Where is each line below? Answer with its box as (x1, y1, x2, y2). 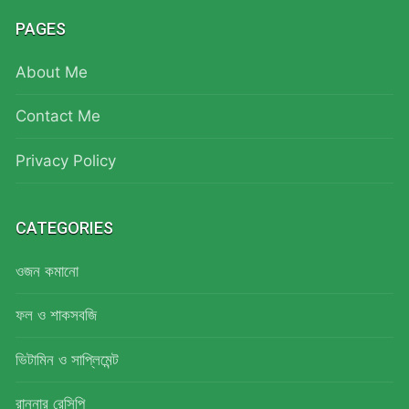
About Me (16, 62, 88, 81)
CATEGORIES (16, 217, 113, 237)
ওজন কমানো (16, 261, 79, 280)
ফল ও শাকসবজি (16, 306, 97, 325)
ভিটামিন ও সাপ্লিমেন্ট (16, 350, 119, 369)
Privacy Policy (16, 151, 116, 170)
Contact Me (16, 107, 100, 126)
